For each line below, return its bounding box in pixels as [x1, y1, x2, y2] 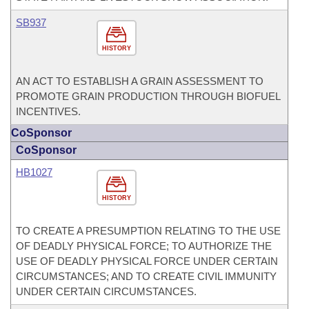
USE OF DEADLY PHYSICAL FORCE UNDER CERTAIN [16, 255, 278, 267]
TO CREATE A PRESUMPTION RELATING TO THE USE [16, 225, 281, 237]
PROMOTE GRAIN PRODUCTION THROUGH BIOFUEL [16, 90, 280, 102]
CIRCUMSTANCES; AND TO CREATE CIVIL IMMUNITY [16, 270, 277, 282]
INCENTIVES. [16, 106, 81, 117]
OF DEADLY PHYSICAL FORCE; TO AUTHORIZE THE [16, 240, 272, 252]
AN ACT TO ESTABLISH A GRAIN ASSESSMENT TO [16, 75, 263, 87]
